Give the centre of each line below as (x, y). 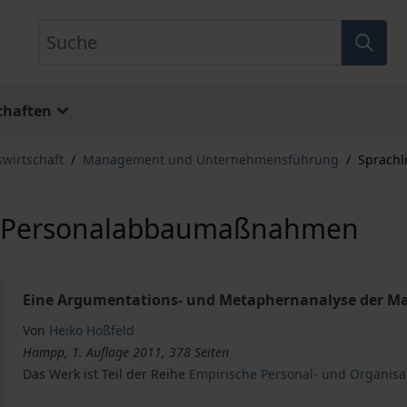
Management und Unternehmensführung (211, 159)
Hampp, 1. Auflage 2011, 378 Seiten (126, 352)
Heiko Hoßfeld (92, 330)
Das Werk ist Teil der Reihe (106, 374)
